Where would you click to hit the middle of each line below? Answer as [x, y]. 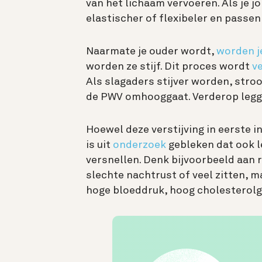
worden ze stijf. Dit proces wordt [169, 67]
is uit [99, 145]
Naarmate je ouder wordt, [151, 52]
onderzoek [139, 145]
